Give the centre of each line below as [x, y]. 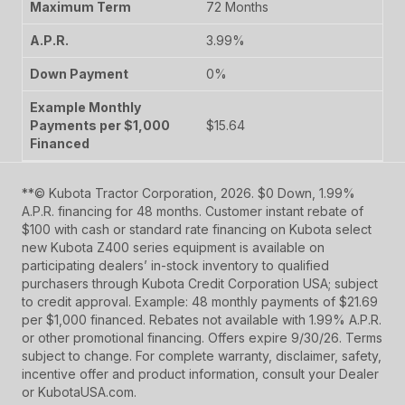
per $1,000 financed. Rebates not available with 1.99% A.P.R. [202, 319]
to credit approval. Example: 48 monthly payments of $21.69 [200, 301]
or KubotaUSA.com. [79, 391]
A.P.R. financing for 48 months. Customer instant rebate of [193, 211]
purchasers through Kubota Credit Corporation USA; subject [200, 283]
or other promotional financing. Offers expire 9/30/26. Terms [202, 337]
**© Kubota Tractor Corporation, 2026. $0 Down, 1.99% [188, 193]
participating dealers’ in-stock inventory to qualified [175, 265]
